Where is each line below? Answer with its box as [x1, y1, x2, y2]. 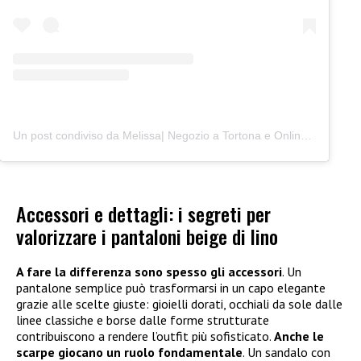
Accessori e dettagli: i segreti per [16, 198, 271, 228]
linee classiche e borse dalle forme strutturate [16, 311, 269, 328]
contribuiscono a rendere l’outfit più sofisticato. [16, 327, 274, 344]
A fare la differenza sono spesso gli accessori [16, 263, 282, 280]
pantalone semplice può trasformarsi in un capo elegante [16, 279, 326, 296]
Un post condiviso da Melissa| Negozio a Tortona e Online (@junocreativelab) [301, 129, 312, 143]
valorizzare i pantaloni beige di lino [16, 221, 278, 251]
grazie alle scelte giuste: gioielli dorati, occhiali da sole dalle [16, 295, 342, 312]
